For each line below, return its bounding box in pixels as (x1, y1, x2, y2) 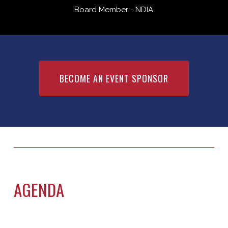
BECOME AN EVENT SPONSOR (59, 72, 168, 85)
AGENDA (13, 177, 64, 202)
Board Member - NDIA (74, 5, 154, 15)
